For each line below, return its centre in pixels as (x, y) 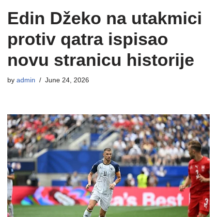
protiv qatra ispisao (88, 39)
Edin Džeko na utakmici (105, 18)
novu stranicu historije (101, 60)
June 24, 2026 (67, 80)
